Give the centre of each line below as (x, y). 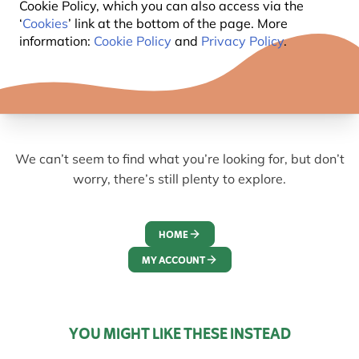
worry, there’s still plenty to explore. (179, 179)
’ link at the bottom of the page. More (178, 23)
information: (56, 41)
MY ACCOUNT (173, 262)
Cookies (45, 23)
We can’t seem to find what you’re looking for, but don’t (179, 159)
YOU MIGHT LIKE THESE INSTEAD (179, 335)
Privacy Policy (242, 41)
